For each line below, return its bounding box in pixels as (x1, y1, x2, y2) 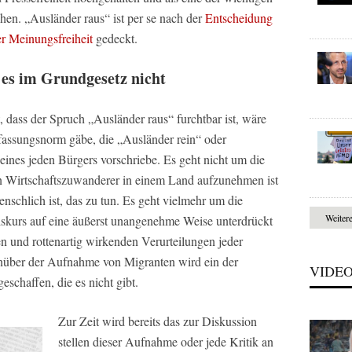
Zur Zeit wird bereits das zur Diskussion (58, 312, 257, 329)
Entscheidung (205, 9, 273, 26)
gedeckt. (96, 29, 137, 46)
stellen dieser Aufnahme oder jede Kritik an (58, 332, 273, 350)
